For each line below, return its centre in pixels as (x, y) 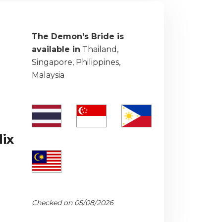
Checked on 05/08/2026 (72, 203)
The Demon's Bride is (78, 36)
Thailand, (99, 49)
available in (56, 49)
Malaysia (48, 75)
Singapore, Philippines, (76, 62)
